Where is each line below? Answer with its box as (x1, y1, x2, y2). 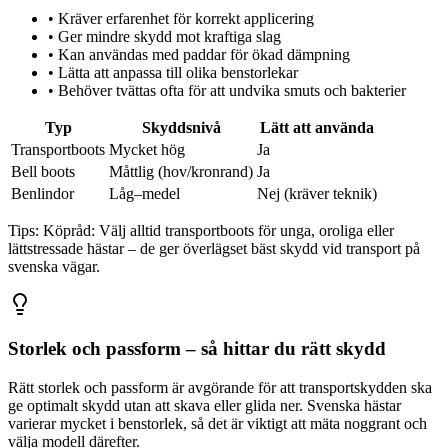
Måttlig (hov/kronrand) (109, 162, 253, 180)
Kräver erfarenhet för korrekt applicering (58, 9, 314, 27)
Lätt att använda (260, 118, 374, 136)
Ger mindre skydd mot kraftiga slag (58, 27, 281, 45)
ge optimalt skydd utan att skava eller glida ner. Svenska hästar (8, 397, 401, 415)
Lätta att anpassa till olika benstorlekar (58, 63, 298, 81)
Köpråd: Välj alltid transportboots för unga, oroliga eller (43, 221, 394, 239)
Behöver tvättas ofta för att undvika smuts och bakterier (58, 81, 406, 99)
